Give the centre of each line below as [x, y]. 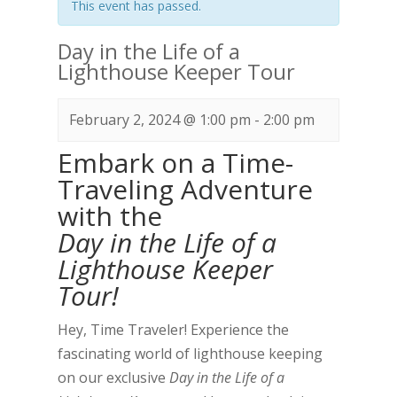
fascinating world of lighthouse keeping [190, 354]
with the [109, 216]
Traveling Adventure [185, 189]
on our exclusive [113, 378]
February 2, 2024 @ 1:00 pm [160, 120]
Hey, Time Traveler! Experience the [173, 330]
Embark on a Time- [175, 163]
